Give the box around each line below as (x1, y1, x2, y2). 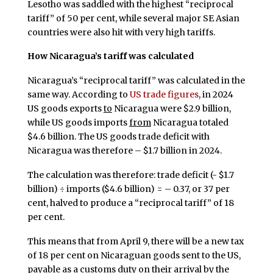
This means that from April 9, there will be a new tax (27, 235, 244, 247)
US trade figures (129, 89, 199, 101)
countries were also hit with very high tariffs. (27, 26, 215, 38)
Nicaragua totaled (151, 117, 229, 129)
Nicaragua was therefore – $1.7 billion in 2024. (27, 145, 222, 157)
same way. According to (27, 89, 130, 101)
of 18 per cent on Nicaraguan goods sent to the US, (27, 249, 241, 261)
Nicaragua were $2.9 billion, (112, 103, 231, 115)
